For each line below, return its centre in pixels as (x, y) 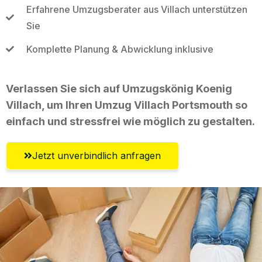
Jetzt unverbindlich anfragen (96, 155)
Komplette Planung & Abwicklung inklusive (120, 49)
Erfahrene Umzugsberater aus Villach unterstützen (137, 9)
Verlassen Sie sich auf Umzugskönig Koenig (119, 88)
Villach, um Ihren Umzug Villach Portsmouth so (127, 105)
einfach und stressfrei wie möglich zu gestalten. (130, 121)
